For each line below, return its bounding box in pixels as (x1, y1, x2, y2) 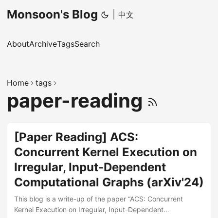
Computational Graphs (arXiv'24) (14, 175, 204, 189)
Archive (29, 39, 57, 49)
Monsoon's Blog (7, 7, 98, 21)
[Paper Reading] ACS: (14, 130, 138, 144)
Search (74, 39, 100, 49)
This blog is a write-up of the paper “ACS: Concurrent (14, 195, 183, 203)
